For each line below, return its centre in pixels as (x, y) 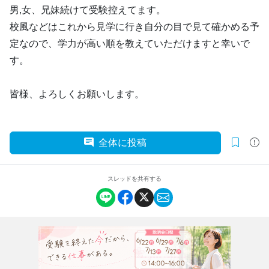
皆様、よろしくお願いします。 (77, 94)
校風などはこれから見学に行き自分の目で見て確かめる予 (134, 27)
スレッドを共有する (134, 179)
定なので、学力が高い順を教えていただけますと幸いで (130, 44)
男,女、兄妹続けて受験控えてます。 (88, 10)
